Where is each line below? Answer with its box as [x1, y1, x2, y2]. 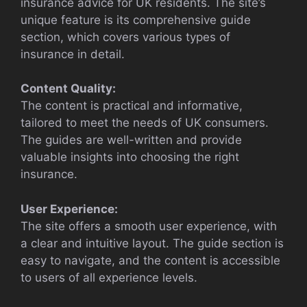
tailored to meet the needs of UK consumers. [21, 116, 269, 130]
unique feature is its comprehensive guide [21, 12, 251, 27]
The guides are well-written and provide [21, 133, 242, 147]
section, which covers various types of [21, 29, 230, 44]
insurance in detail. [21, 47, 125, 61]
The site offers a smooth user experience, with [21, 219, 277, 233]
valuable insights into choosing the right [21, 150, 239, 164]
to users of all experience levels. [21, 270, 197, 284]
